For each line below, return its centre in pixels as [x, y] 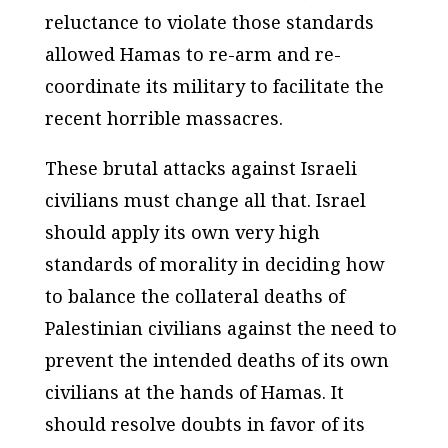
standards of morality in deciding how [214, 264]
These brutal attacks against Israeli [200, 168]
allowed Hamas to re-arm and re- [192, 54]
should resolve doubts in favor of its [204, 424]
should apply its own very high [182, 232]
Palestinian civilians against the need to [220, 328]
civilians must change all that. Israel [205, 200]
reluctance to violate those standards [209, 22]
